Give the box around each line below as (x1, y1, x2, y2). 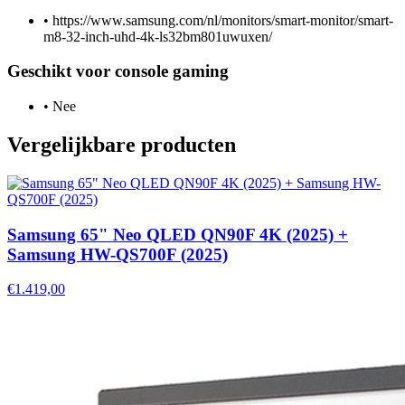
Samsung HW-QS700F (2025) (7, 244, 228, 264)
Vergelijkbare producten (7, 132, 236, 156)
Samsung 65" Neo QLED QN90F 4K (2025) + (7, 224, 348, 244)
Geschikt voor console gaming (7, 61, 229, 81)
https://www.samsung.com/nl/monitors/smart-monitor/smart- (49, 12, 393, 28)
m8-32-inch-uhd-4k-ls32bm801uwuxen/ (43, 28, 272, 44)
